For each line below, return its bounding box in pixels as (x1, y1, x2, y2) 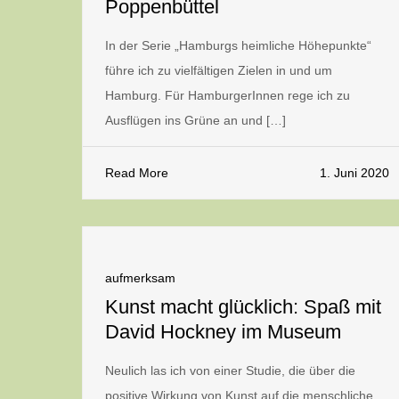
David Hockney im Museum (105, 321, 341, 343)
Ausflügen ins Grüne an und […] (105, 113, 286, 127)
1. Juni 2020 (320, 166, 389, 180)
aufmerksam (105, 271, 175, 285)
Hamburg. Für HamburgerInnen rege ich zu (105, 88, 350, 102)
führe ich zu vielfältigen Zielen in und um (105, 63, 332, 77)
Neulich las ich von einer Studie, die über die (105, 363, 355, 378)
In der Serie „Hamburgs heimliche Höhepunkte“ (105, 38, 371, 53)
